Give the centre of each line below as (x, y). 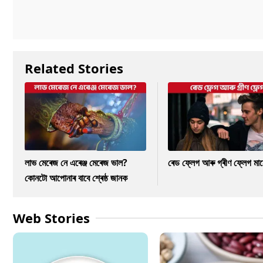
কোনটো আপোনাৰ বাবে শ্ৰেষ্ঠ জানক (76, 178)
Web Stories (51, 218)
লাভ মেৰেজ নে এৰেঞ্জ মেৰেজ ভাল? (76, 162)
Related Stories (74, 68)
